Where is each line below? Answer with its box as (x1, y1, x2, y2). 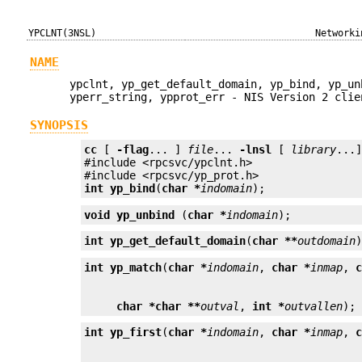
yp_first (110, 325, 162, 339)
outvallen (284, 299, 343, 313)
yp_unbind (116, 208, 175, 221)
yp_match (110, 260, 162, 274)
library (291, 143, 337, 157)
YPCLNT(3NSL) (28, 27, 97, 39)
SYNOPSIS (29, 118, 88, 133)
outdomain (297, 234, 356, 248)
